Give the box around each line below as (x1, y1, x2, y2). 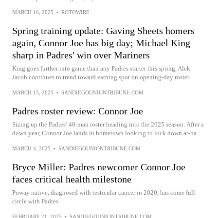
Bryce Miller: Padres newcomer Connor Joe (12, 162, 185, 172)
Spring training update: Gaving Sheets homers (12, 25, 195, 36)
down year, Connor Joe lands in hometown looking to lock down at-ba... (12, 129, 201, 137)
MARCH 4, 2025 (12, 145, 51, 151)
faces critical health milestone (12, 174, 131, 184)
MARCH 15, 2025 (12, 90, 54, 95)
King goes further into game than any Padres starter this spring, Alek (12, 65, 190, 72)
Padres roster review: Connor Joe (12, 106, 143, 116)
